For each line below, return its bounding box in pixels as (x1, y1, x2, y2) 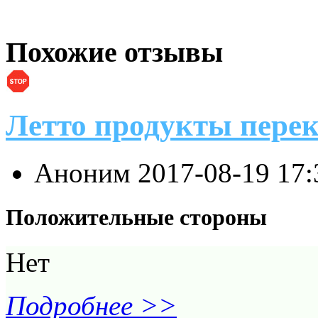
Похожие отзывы (6, 36, 223, 68)
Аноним (34, 157, 138, 188)
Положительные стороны (6, 204, 267, 230)
